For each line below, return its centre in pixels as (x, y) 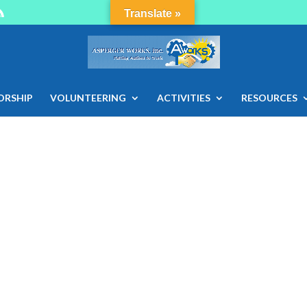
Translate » (152, 13)
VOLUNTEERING (88, 98)
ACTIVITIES (183, 98)
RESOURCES (269, 98)
